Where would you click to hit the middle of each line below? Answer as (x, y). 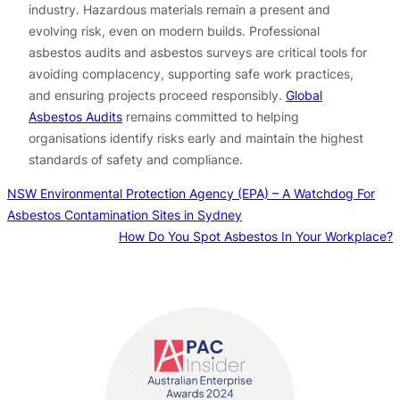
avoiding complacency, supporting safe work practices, (191, 73)
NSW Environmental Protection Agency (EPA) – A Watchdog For (191, 194)
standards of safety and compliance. (136, 159)
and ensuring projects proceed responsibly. (157, 95)
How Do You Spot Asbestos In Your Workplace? (256, 237)
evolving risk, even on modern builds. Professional (174, 30)
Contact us (200, 283)
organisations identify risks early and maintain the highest (196, 137)
